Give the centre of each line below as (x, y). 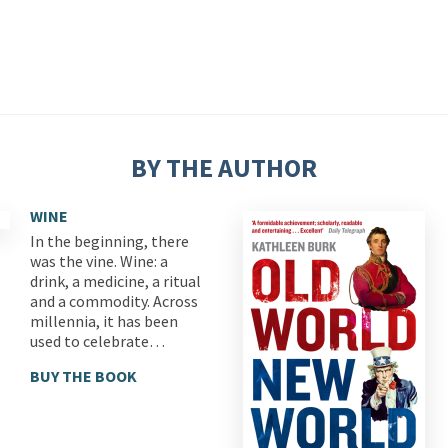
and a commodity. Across (114, 301)
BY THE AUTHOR (224, 167)
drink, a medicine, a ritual (115, 281)
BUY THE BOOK (83, 376)
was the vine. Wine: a (99, 261)
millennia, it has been (104, 321)
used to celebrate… (97, 341)
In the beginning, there (109, 241)
